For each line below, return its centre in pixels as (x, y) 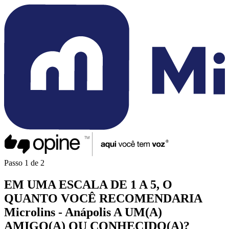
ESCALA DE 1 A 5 (108, 184)
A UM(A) (138, 212)
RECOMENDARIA (151, 198)
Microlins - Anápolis (58, 212)
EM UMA (31, 184)
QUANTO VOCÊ (52, 198)
